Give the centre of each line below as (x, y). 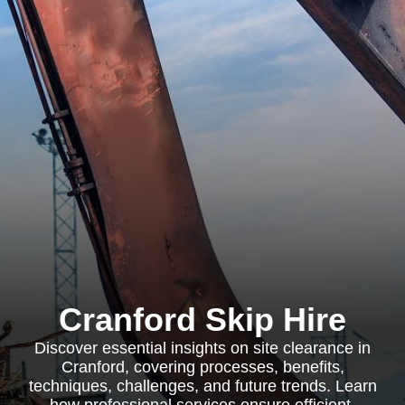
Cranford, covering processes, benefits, (202, 367)
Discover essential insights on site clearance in (202, 348)
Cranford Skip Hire (202, 320)
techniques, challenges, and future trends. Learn (202, 386)
